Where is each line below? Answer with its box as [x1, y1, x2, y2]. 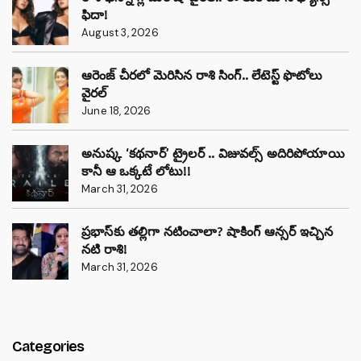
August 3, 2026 [81, 25, 159, 39]
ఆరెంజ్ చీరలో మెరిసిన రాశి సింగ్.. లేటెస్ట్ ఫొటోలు [81, 67, 323, 83]
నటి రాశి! [81, 241, 128, 257]
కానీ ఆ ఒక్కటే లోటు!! [81, 163, 192, 179]
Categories [12, 337, 84, 355]
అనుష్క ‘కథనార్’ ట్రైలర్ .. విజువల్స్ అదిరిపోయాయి [81, 145, 345, 161]
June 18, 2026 [81, 103, 151, 118]
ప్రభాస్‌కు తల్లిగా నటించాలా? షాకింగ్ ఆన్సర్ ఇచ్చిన [81, 223, 334, 239]
